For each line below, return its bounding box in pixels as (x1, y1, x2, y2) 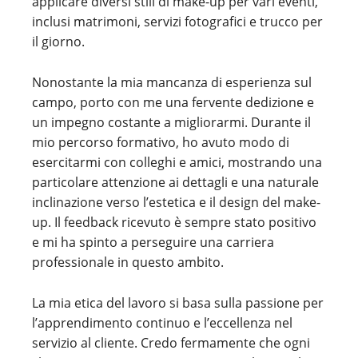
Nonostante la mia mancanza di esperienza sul (32, 74, 312, 91)
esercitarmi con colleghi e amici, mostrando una (32, 153, 322, 171)
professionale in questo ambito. (32, 253, 224, 271)
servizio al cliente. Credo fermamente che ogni (32, 334, 310, 352)
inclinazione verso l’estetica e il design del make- (32, 193, 320, 211)
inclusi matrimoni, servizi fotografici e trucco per (32, 13, 323, 30)
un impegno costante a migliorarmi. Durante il (32, 113, 311, 131)
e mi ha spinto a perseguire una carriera (32, 233, 274, 251)
